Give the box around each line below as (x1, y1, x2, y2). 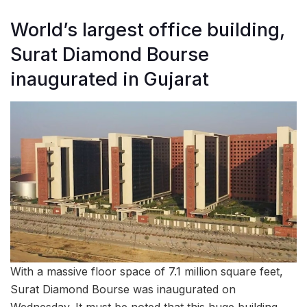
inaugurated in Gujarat (10, 68, 209, 91)
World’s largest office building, (10, 19, 285, 42)
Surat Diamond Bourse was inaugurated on (10, 282, 236, 297)
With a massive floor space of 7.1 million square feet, (10, 265, 283, 279)
